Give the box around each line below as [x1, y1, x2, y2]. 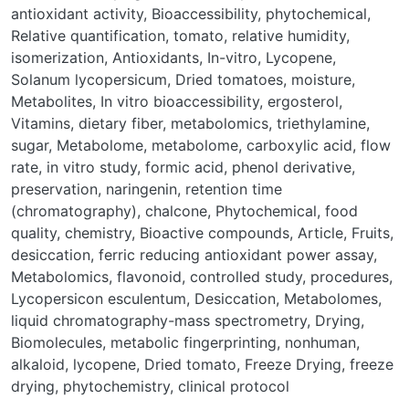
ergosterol [267, 91, 339, 110]
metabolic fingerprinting [110, 332, 277, 351]
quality [11, 223, 57, 242]
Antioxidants [112, 47, 199, 67]
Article [298, 223, 343, 242]
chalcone [145, 201, 207, 220]
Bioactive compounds [140, 223, 289, 242]
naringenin [106, 179, 177, 198]
